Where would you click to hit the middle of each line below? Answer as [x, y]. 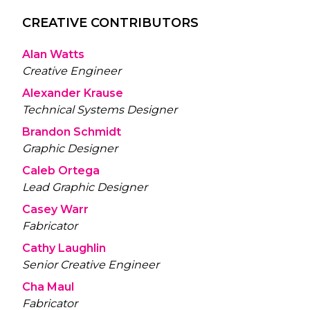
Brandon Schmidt [72, 131]
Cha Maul [48, 286]
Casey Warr [55, 209]
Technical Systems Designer [100, 109]
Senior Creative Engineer [91, 264]
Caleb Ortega [61, 170]
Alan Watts [53, 54]
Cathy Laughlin [64, 248]
